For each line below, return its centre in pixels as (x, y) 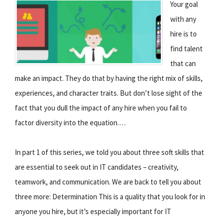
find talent (186, 48)
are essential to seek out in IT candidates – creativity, (97, 167)
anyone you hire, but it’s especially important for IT (93, 211)
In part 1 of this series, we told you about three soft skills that (110, 152)
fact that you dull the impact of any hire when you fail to (101, 108)
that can (183, 63)
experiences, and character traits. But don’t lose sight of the (109, 93)
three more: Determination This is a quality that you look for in (110, 196)
